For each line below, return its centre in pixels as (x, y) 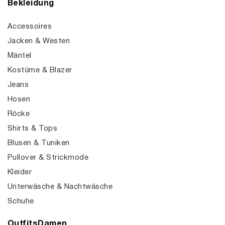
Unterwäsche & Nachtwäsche (60, 187)
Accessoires (30, 27)
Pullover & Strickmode (48, 158)
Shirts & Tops (33, 129)
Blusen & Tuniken (39, 143)
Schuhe (21, 201)
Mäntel (20, 56)
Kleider (20, 172)
